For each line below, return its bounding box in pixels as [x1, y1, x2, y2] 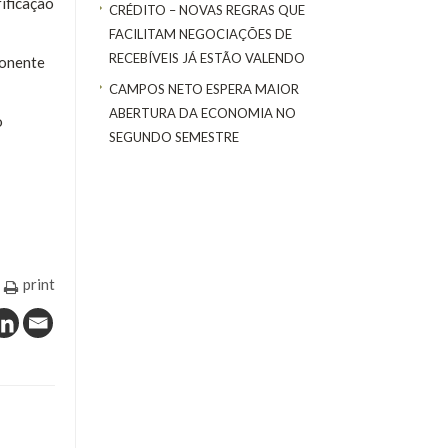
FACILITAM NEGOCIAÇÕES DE [109, 26, 292, 43]
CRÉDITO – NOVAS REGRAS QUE [109, 2, 305, 19]
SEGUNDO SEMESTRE [109, 128, 239, 145]
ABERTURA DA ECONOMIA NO [109, 104, 296, 121]
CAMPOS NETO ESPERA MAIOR [109, 80, 299, 97]
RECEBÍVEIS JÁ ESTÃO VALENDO [109, 50, 305, 67]
